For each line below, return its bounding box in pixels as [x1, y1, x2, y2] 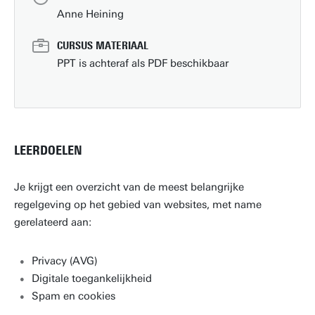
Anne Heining [57, 8, 124, 20]
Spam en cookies [32, 290, 115, 302]
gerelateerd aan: [14, 216, 94, 229]
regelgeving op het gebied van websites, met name [14, 198, 262, 211]
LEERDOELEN [14, 143, 82, 158]
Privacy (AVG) [32, 255, 98, 267]
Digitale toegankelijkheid [32, 272, 152, 285]
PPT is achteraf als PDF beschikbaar [57, 57, 229, 70]
